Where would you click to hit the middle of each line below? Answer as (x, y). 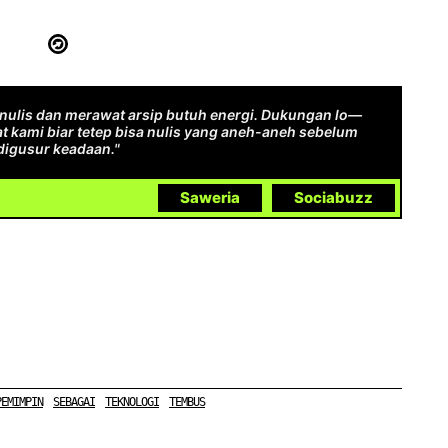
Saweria (210, 197)
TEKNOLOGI (132, 401)
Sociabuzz (333, 197)
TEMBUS (187, 401)
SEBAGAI (74, 401)
